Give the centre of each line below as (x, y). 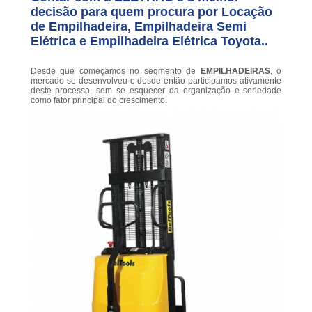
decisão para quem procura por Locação (151, 12)
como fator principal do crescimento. (99, 101)
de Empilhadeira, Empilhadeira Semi (138, 27)
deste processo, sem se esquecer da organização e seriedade (156, 91)
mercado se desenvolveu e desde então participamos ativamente (156, 81)
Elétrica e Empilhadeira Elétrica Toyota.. (149, 41)
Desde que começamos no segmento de (115, 71)
